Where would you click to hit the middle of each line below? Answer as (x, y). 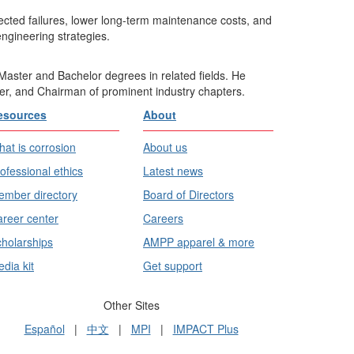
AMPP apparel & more (199, 241)
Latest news (173, 170)
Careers (163, 218)
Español (44, 328)
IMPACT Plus (205, 328)
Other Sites (131, 305)
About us (165, 147)
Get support (173, 265)
